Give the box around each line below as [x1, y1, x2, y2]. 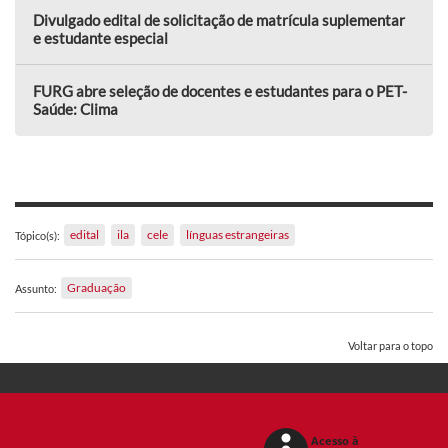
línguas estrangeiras [186, 226, 289, 242]
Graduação [67, 279, 126, 295]
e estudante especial [33, 28, 168, 47]
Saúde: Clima [33, 99, 118, 118]
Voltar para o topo [348, 338, 433, 352]
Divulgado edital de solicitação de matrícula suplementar [33, 10, 405, 29]
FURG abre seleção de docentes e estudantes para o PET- [33, 81, 407, 100]
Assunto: [15, 281, 57, 295]
